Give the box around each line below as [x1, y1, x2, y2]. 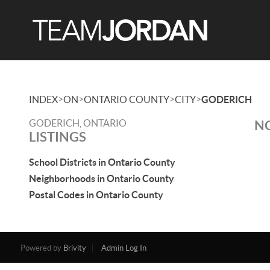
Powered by [20, 243, 63, 253]
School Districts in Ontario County [29, 157, 175, 168]
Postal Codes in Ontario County [29, 189, 163, 200]
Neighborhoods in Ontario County [29, 173, 174, 184]
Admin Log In [101, 243, 146, 253]
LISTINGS [29, 129, 86, 144]
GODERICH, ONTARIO [29, 118, 127, 128]
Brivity [63, 243, 86, 253]
